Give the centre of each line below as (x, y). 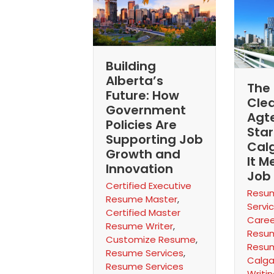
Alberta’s (135, 80)
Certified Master (143, 212)
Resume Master (142, 199)
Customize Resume (151, 239)
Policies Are (141, 124)
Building (131, 66)
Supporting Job (154, 139)
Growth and (143, 154)
